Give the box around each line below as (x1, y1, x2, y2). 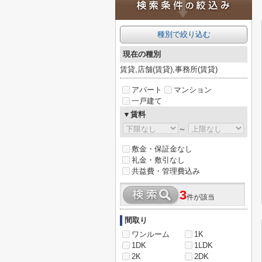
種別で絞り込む (157, 30, 211, 39)
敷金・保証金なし (132, 144, 192, 153)
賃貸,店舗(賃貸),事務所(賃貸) (120, 65, 218, 74)
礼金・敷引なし (132, 156, 185, 164)
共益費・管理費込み (132, 167, 200, 175)
